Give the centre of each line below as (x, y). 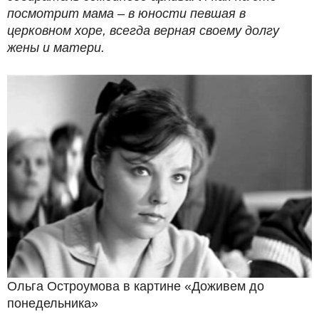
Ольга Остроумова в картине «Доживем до (136, 286)
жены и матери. (56, 47)
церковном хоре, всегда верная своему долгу (143, 30)
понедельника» (53, 303)
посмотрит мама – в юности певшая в (126, 13)
